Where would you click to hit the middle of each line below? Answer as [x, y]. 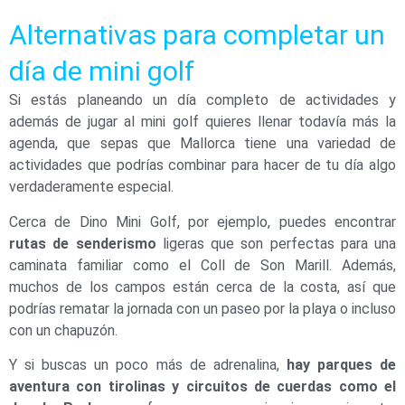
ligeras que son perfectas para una [276, 243]
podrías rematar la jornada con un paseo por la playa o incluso [202, 308]
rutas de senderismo [83, 243]
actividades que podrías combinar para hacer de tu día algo [202, 165]
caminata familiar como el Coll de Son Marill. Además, [202, 265]
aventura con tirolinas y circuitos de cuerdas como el [202, 387]
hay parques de [341, 365]
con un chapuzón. [63, 330]
